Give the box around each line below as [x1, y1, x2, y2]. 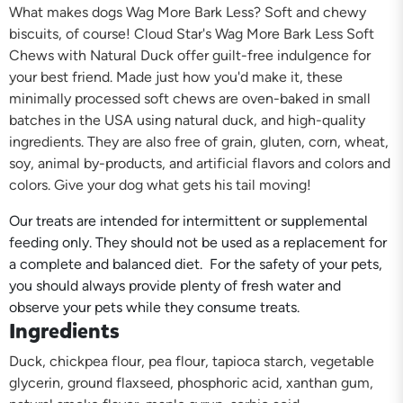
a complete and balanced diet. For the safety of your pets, [9, 255, 382, 273]
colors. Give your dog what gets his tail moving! [9, 175, 311, 193]
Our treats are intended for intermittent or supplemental [9, 211, 368, 229]
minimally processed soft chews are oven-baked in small [9, 89, 371, 107]
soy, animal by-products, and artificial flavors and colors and [9, 154, 390, 172]
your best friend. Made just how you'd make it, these [9, 67, 343, 85]
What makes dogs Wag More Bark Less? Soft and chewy [9, 3, 366, 21]
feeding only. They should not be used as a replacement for [9, 233, 387, 251]
